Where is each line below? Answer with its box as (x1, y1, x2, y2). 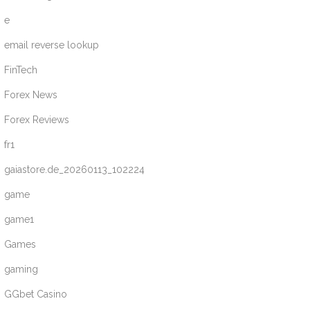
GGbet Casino (4, 288, 68, 300)
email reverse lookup (4, 39, 100, 51)
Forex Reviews (4, 113, 70, 125)
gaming (4, 263, 39, 275)
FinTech (4, 64, 38, 75)
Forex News (4, 89, 58, 100)
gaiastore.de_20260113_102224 (4, 163, 145, 175)
